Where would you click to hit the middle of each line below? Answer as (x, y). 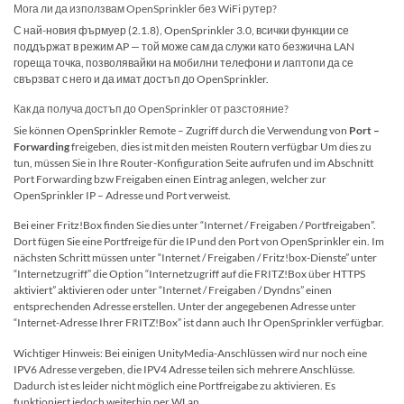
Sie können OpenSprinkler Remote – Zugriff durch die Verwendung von (181, 130)
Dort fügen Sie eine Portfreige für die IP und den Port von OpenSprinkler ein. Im (199, 242)
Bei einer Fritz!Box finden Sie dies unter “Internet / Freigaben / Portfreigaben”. (195, 225)
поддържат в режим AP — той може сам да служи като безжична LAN (184, 46)
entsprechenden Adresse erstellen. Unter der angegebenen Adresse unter (185, 307)
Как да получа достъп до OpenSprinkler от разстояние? (151, 108)
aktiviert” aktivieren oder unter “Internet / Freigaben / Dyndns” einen (173, 290)
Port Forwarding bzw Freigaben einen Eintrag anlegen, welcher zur (170, 179)
